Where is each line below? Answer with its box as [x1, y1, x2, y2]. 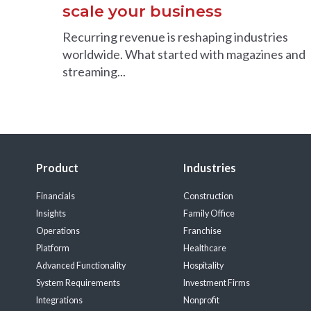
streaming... [62, 63, 126, 79]
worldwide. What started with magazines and [62, 46, 305, 62]
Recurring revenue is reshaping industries [62, 28, 288, 44]
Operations [36, 226, 80, 237]
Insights [36, 208, 66, 219]
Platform [36, 243, 69, 254]
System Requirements [36, 278, 120, 289]
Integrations [36, 295, 83, 306]
